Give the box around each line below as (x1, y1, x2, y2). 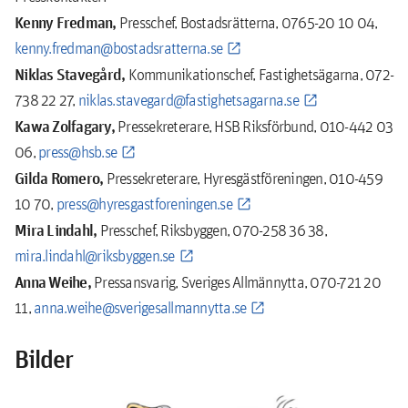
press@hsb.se (38, 141, 117, 163)
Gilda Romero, (15, 167, 104, 189)
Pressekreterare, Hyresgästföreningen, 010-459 (103, 168, 382, 189)
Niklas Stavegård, (15, 63, 126, 86)
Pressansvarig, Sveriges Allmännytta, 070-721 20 (90, 271, 381, 293)
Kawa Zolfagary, (15, 115, 115, 138)
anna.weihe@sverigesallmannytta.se (34, 297, 247, 319)
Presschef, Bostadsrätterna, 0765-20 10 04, (116, 12, 378, 34)
